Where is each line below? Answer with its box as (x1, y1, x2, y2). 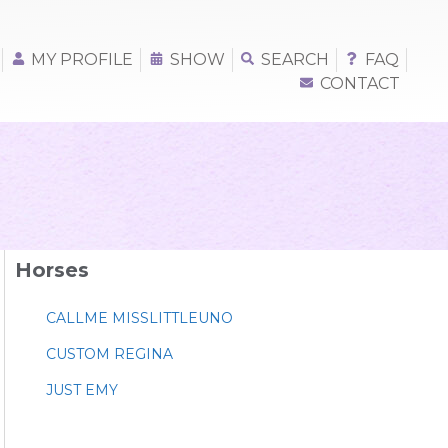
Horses (15, 258, 89, 282)
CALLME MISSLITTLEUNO (46, 309, 233, 327)
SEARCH (260, 50, 329, 69)
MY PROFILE (31, 50, 134, 69)
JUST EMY (46, 381, 118, 399)
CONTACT (320, 74, 400, 93)
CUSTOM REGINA (46, 345, 173, 363)
